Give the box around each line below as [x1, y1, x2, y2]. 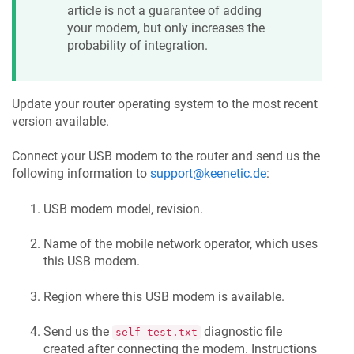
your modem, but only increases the [67, 20, 265, 36]
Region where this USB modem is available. [43, 288, 284, 304]
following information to [12, 166, 150, 182]
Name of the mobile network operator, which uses [43, 236, 318, 252]
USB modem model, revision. [43, 201, 203, 217]
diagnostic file [201, 323, 282, 339]
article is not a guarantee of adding [67, 2, 262, 18]
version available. [12, 113, 109, 129]
